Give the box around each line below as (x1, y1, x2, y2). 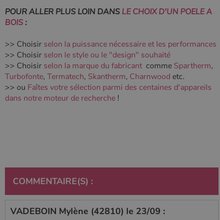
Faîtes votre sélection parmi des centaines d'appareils (26, 82, 212, 93)
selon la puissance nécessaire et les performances (44, 38, 217, 50)
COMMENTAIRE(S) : (13, 175, 93, 187)
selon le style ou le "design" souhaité (44, 49, 170, 60)
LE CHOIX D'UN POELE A (122, 6, 212, 17)
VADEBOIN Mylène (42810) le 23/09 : (10, 205, 165, 217)
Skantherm (88, 71, 126, 82)
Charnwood (130, 71, 170, 82)
